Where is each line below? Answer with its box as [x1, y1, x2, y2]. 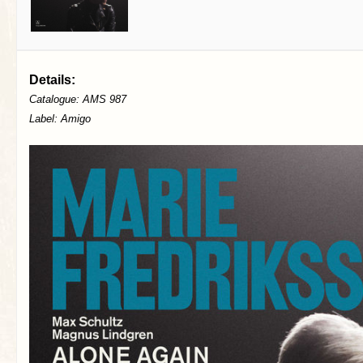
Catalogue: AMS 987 [29, 93, 126, 105]
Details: [29, 73, 75, 87]
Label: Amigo [29, 113, 91, 125]
